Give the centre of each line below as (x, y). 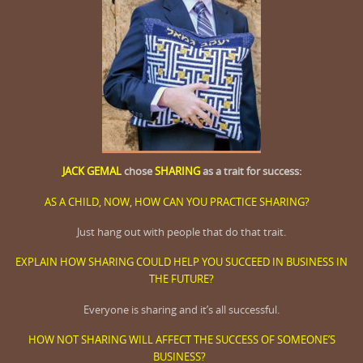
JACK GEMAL (93, 172)
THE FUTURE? (181, 280)
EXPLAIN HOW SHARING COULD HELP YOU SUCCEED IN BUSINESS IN (181, 263)
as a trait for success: (250, 172)
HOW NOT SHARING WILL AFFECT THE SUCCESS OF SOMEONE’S (181, 340)
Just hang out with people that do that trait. (181, 233)
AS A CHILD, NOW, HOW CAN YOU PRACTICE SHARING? (181, 202)
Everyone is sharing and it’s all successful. (181, 310)
